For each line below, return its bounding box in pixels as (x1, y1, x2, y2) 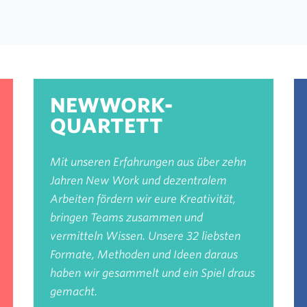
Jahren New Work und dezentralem (49, 174, 227, 187)
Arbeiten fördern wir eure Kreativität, (49, 193, 236, 206)
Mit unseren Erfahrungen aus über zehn (49, 156, 246, 169)
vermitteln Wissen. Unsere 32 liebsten (49, 230, 241, 243)
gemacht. (49, 285, 97, 298)
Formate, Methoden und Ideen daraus (49, 248, 238, 261)
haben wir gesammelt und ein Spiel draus (49, 267, 255, 280)
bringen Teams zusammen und (49, 211, 203, 224)
